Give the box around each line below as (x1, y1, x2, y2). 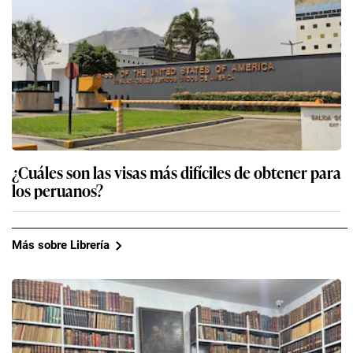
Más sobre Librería (12, 238, 110, 253)
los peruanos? (12, 177, 103, 202)
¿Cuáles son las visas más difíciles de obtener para (12, 159, 341, 184)
